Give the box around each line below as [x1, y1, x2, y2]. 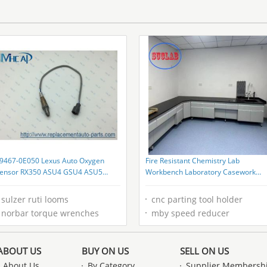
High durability [145, 178, 194, 188]
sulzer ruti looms [1, 194, 69, 205]
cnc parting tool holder [151, 194, 243, 205]
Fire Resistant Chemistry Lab [145, 156, 240, 166]
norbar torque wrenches [1, 207, 99, 219]
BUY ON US [82, 245, 129, 257]
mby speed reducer [151, 207, 229, 219]
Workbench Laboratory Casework [145, 167, 256, 177]
